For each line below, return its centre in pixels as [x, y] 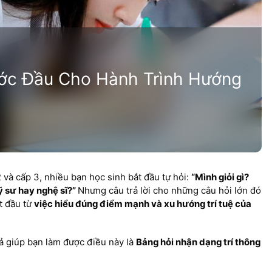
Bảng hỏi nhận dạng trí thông [199, 243]
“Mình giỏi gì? [220, 177]
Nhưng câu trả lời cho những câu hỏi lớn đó [170, 190]
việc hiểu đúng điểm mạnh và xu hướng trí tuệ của [143, 204]
